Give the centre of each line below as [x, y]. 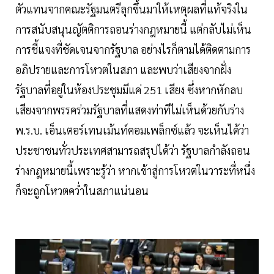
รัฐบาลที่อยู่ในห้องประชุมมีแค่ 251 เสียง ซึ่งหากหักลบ [129, 89]
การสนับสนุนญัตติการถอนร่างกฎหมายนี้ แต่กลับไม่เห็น [133, 29]
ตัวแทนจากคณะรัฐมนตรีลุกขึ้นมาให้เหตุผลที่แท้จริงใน [131, 9]
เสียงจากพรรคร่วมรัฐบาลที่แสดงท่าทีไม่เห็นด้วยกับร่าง [130, 109]
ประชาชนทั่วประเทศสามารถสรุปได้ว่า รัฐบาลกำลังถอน [133, 150]
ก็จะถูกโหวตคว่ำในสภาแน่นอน [82, 190]
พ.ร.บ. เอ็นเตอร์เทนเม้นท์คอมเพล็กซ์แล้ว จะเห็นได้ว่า [132, 130]
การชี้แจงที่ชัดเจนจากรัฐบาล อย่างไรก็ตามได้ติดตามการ [133, 49]
